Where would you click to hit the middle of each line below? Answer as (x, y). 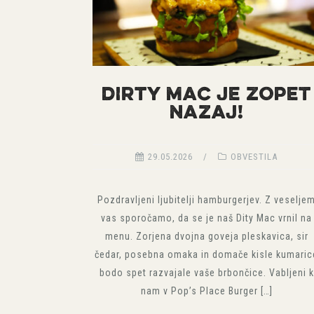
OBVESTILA (254, 156)
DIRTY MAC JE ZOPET (207, 95)
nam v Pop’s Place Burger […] (206, 291)
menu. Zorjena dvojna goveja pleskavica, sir (206, 236)
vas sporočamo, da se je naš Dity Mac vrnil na (207, 218)
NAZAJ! (206, 114)
